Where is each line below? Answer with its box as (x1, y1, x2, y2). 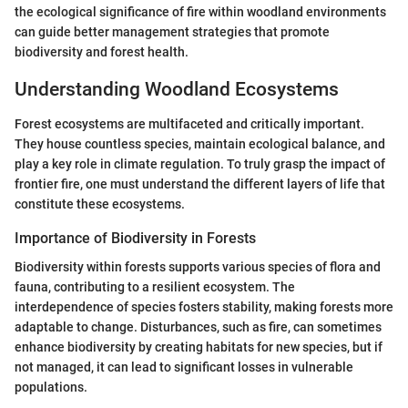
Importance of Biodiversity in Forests (15, 229, 256, 247)
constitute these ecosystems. (15, 197, 185, 211)
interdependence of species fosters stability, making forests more (15, 300, 393, 315)
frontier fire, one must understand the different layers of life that (15, 177, 385, 191)
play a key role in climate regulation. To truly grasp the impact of (15, 157, 385, 171)
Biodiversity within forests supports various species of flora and (15, 260, 381, 275)
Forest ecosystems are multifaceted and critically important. (15, 117, 364, 131)
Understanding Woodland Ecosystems (15, 77, 339, 100)
